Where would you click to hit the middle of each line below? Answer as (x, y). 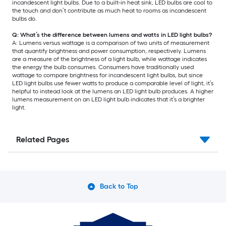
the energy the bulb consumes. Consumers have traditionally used (103, 67)
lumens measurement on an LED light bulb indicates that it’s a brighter (108, 100)
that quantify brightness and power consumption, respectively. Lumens (109, 51)
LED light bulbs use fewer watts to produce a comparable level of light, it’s (113, 83)
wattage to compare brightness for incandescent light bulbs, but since (107, 75)
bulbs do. (24, 19)
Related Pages (43, 140)
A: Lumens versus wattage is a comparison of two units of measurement (111, 43)
